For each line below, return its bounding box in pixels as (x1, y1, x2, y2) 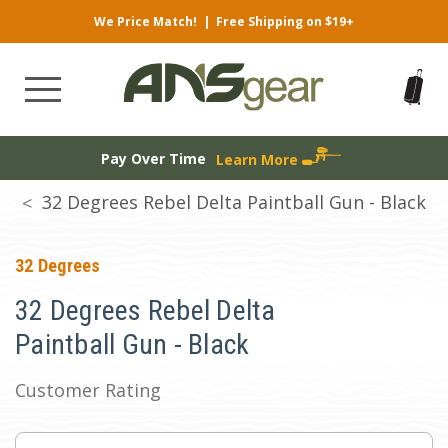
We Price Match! (94, 13, 197, 30)
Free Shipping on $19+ (216, 13, 354, 30)
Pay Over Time (100, 148, 206, 168)
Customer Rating (15, 378, 161, 402)
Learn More (215, 149, 302, 169)
